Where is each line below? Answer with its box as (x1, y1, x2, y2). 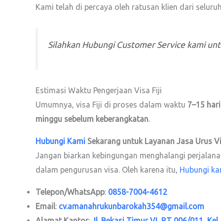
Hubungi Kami (36, 136, 85, 146)
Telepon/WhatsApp (36, 187, 105, 196)
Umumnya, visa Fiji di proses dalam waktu (36, 100, 187, 109)
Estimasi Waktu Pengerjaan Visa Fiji (36, 85, 162, 95)
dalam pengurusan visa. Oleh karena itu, (36, 165, 180, 174)
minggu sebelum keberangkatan (36, 114, 148, 123)
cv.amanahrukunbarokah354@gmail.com (59, 201, 204, 211)
